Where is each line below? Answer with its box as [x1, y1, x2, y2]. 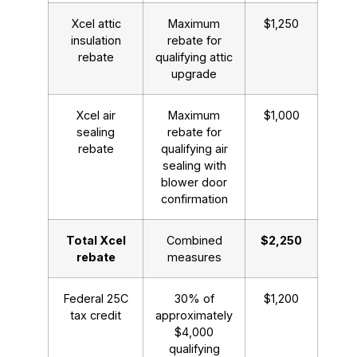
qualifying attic [155, 50, 233, 65]
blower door [161, 175, 227, 190]
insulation [70, 33, 121, 48]
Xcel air [76, 108, 116, 123]
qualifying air [160, 142, 228, 156]
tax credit [70, 308, 121, 323]
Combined [166, 233, 222, 248]
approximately [155, 308, 233, 323]
